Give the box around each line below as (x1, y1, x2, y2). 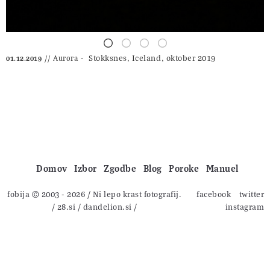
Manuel (206, 162, 239, 174)
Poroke (169, 162, 199, 174)
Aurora (53, 53, 78, 63)
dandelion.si (83, 201, 132, 212)
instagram (225, 201, 264, 212)
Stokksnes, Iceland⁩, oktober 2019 (86, 52, 216, 63)
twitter (239, 189, 264, 199)
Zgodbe (104, 162, 137, 174)
